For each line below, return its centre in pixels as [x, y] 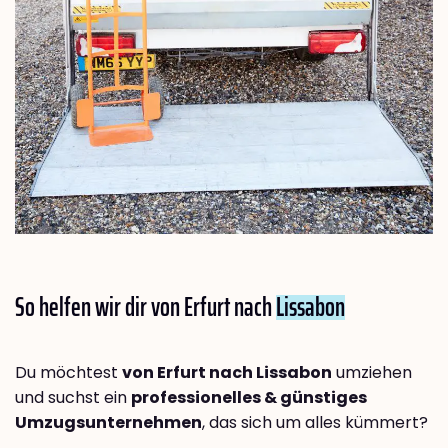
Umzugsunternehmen [108, 423]
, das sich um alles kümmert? [315, 423]
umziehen [372, 373]
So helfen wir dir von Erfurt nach [145, 307]
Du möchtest [68, 373]
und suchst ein [73, 398]
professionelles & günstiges [249, 398]
